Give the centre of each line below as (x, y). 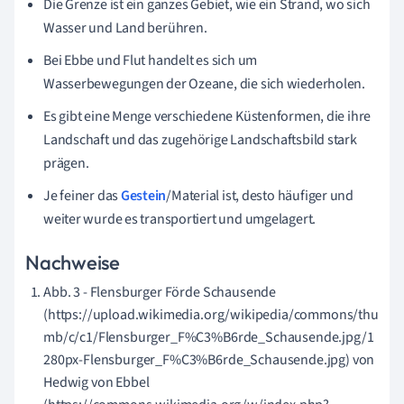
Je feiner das (82, 196)
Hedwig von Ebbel (96, 382)
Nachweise (73, 262)
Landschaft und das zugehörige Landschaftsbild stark (200, 140)
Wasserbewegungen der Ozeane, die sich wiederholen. (204, 84)
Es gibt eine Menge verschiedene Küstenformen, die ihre (207, 116)
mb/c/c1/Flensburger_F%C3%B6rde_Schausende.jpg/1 (208, 337)
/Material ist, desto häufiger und (260, 196)
